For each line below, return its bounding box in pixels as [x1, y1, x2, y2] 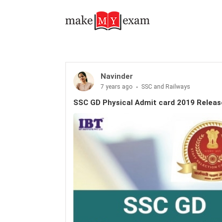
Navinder [101, 72, 133, 81]
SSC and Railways [141, 83, 190, 90]
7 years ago [101, 83, 134, 90]
